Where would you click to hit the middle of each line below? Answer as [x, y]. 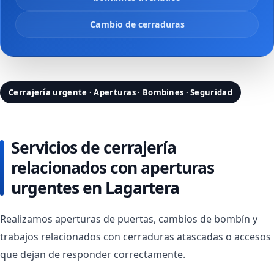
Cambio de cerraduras [137, 24]
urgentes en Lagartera [95, 188]
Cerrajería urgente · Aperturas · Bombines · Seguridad [120, 92]
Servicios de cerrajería [94, 147]
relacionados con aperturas [113, 168]
